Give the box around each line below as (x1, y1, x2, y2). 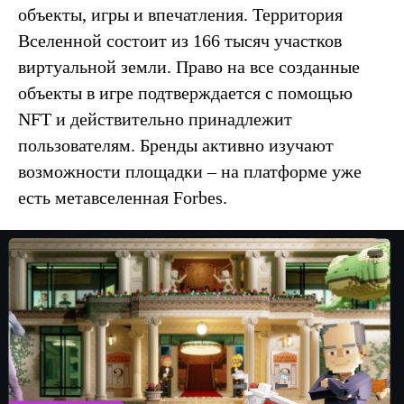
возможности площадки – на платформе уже (18, 161, 362, 181)
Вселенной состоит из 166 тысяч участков (18, 30, 342, 50)
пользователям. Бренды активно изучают (18, 134, 334, 155)
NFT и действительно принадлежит (18, 108, 292, 129)
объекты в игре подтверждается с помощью (18, 82, 353, 103)
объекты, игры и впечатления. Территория (18, 4, 343, 24)
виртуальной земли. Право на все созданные (18, 56, 360, 77)
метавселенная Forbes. (55, 187, 232, 207)
